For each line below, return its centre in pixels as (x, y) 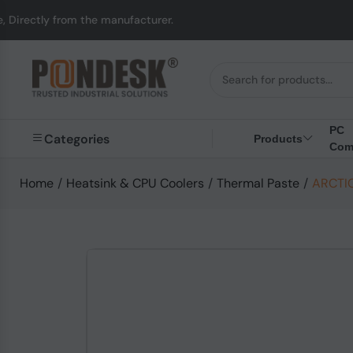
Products (278, 138)
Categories (77, 139)
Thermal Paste (258, 183)
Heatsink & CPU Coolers (135, 183)
